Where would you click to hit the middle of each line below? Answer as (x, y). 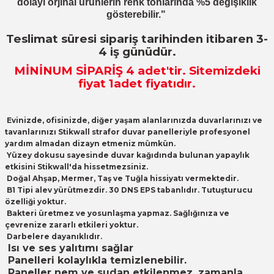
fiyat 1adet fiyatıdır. (137, 83)
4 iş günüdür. (137, 52)
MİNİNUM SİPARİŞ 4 (74, 71)
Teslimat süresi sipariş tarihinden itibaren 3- (137, 39)
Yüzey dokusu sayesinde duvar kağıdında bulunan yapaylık (127, 155)
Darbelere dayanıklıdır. (54, 236)
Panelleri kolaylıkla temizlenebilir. (96, 260)
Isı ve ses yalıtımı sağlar (69, 248)
